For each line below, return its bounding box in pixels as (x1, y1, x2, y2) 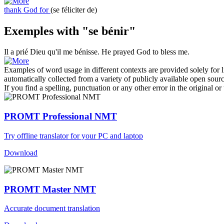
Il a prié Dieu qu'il (4, 47, 63, 56)
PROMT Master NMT (4, 183, 96, 194)
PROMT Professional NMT (4, 111, 117, 122)
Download (4, 148, 37, 157)
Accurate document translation (4, 204, 100, 213)
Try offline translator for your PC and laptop (4, 131, 143, 140)
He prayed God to (101, 47, 160, 56)
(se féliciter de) (50, 5, 97, 14)
